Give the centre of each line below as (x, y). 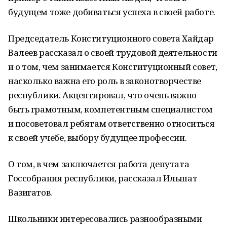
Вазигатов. (30, 192)
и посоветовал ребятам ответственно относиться (111, 123)
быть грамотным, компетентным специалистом (110, 109)
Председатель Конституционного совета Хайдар (111, 38)
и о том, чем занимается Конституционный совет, (113, 67)
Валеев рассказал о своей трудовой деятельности (113, 52)
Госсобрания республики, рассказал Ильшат (103, 178)
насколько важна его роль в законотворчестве (105, 81)
